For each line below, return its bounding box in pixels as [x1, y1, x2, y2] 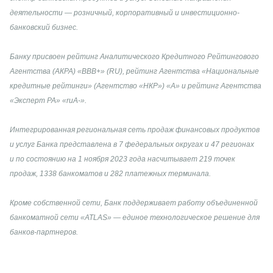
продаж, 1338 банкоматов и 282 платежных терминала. [10, 169, 211, 178]
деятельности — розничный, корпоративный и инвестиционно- [10, 8, 239, 17]
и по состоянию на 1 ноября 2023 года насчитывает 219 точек [10, 154, 235, 163]
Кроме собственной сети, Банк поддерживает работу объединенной [10, 198, 258, 207]
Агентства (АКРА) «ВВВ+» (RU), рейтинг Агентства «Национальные [10, 66, 259, 76]
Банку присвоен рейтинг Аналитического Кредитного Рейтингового [10, 52, 259, 61]
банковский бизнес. [10, 23, 78, 32]
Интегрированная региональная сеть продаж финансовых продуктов [10, 125, 260, 134]
